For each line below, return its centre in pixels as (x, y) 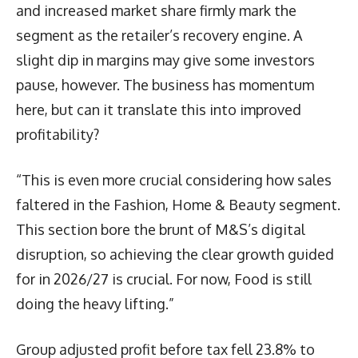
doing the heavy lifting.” (95, 303)
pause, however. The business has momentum (165, 84)
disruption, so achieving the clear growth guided (175, 254)
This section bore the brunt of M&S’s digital (161, 229)
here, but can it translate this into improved (159, 109)
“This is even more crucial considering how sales (174, 179)
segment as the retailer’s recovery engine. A (159, 35)
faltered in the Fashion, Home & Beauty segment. (178, 204)
